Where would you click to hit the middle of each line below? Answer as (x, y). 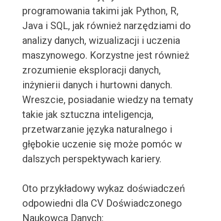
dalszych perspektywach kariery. (92, 159)
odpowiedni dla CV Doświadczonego (102, 203)
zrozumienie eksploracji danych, (91, 70)
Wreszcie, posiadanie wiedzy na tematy (107, 100)
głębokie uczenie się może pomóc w (102, 144)
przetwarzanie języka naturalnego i (97, 129)
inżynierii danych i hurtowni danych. (97, 85)
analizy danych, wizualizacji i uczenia (101, 41)
